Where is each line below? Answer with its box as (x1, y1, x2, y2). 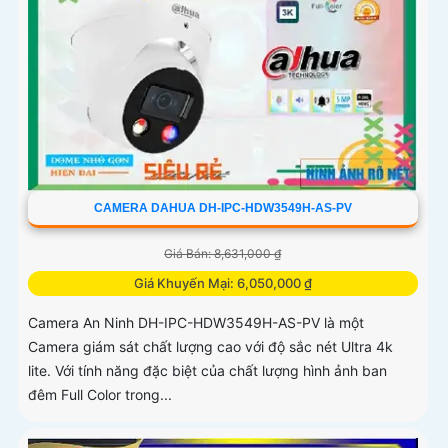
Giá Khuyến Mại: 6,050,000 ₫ (133, 275, 312, 292)
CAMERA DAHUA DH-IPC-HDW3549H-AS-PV (93, 201, 352, 216)
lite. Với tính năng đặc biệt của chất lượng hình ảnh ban (28, 362, 387, 380)
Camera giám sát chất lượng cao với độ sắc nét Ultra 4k (28, 338, 393, 356)
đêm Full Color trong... (28, 386, 172, 404)
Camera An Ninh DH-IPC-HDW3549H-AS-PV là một (28, 314, 364, 332)
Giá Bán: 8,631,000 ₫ (164, 246, 282, 262)
